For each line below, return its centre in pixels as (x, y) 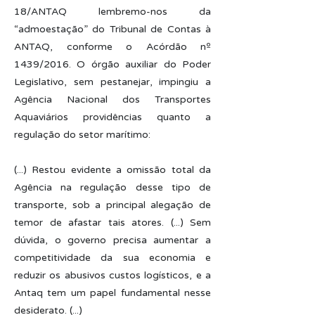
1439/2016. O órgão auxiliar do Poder (112, 64)
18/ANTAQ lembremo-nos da (112, 12)
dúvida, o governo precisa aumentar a (112, 240)
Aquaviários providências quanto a (112, 117)
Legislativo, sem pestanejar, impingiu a (112, 82)
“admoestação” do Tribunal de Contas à (112, 29)
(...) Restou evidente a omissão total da (112, 170)
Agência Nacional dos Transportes (112, 99)
